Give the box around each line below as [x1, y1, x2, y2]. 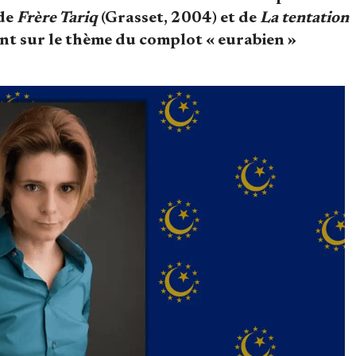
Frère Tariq [17, 10, 98, 26]
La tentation [260, 10, 349, 26]
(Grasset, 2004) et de [98, 10, 260, 26]
